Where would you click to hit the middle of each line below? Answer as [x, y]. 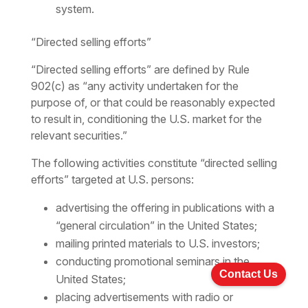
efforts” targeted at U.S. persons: [112, 180]
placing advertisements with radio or [144, 297]
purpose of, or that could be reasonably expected [153, 103]
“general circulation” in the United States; [156, 226]
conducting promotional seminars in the [152, 262]
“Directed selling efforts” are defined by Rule [140, 70]
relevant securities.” [79, 136]
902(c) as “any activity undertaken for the [134, 86]
